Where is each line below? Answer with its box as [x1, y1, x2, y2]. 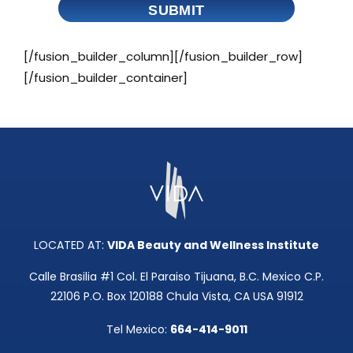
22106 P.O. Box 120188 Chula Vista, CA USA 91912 [50, 288, 303, 304]
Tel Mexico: [106, 321, 170, 337]
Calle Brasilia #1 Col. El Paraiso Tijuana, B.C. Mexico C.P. [29, 268, 324, 284]
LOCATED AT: [34, 236, 107, 253]
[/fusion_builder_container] [24, 69, 188, 86]
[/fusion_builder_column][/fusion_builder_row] [24, 47, 303, 65]
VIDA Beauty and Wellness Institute [107, 236, 319, 253]
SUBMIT [148, 2, 205, 18]
